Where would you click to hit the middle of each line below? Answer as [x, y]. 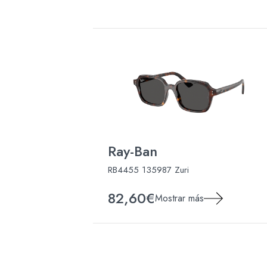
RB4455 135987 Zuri [148, 170]
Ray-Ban [133, 151]
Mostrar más [179, 198]
